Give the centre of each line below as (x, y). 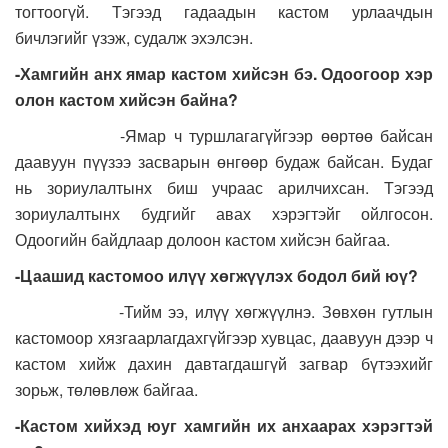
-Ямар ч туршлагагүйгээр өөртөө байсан (224, 136)
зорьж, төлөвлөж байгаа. (110, 390)
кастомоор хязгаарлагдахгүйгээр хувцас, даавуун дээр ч (224, 338)
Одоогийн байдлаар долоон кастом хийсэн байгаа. (206, 240)
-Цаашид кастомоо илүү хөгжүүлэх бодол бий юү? (218, 276)
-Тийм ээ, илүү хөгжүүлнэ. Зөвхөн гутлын (224, 312)
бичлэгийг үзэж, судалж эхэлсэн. (138, 38)
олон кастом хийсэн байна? (130, 100)
